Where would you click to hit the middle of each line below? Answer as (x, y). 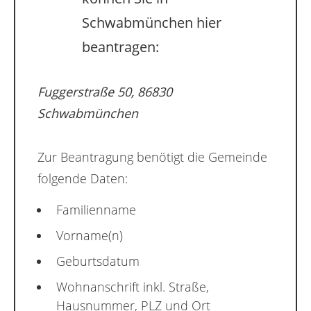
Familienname (96, 210)
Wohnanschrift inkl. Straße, (133, 287)
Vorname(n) (90, 236)
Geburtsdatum (98, 261)
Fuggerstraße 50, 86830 (105, 92)
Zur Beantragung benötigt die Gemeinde (152, 157)
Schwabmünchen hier (152, 23)
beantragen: (120, 47)
